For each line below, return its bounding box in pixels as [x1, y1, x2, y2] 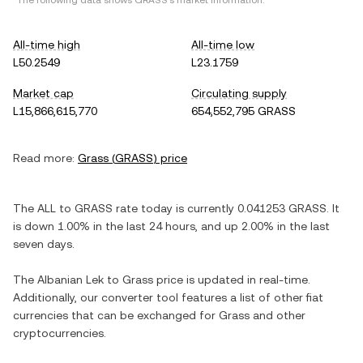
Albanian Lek [37, 273, 104, 286]
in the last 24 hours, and [90, 220, 224, 233]
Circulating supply [191, 87, 287, 100]
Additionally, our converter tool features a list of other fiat [13, 291, 323, 304]
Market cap [13, 87, 74, 100]
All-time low [191, 38, 254, 51]
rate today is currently [113, 202, 237, 215]
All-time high [13, 38, 80, 51]
